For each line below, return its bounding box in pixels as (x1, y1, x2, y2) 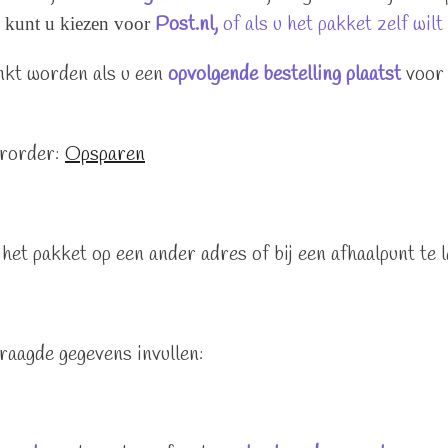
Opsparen (65, 140, 145, 168)
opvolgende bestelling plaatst (168, 60, 401, 88)
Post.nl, (155, 10, 218, 38)
